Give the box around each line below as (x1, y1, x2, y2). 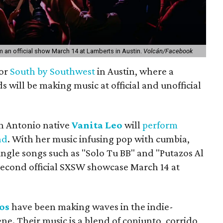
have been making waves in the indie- (9, 200, 173, 213)
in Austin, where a (95, 65, 174, 77)
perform (142, 118, 178, 131)
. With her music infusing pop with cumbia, (7, 132, 190, 145)
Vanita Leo (72, 118, 122, 131)
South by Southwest (10, 65, 96, 77)
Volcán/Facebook (143, 47, 193, 55)
